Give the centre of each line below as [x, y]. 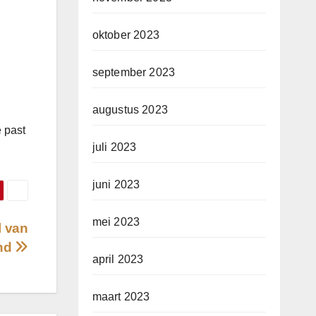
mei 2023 [116, 222]
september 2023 [134, 73]
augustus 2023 [130, 110]
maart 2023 [121, 297]
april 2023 [118, 260]
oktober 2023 [126, 35]
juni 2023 [116, 185]
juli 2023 [114, 147]
